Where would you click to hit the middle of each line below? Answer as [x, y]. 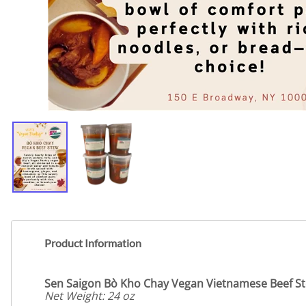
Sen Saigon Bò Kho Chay [107, 283]
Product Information [93, 243]
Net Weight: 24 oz [89, 295]
